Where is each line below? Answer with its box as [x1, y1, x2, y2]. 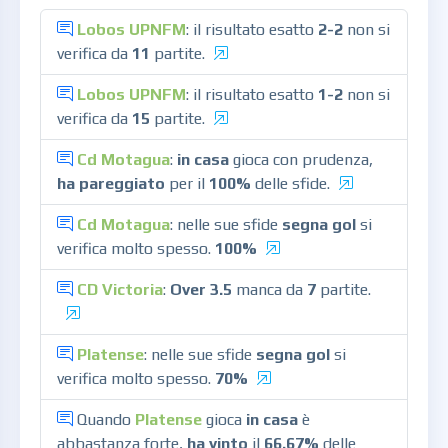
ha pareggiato [57, 174, 165, 193]
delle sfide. [251, 174, 330, 193]
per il [165, 174, 209, 193]
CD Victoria [77, 280, 163, 299]
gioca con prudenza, [229, 150, 373, 169]
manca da [232, 280, 307, 299]
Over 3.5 [170, 280, 232, 299]
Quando [77, 410, 135, 429]
